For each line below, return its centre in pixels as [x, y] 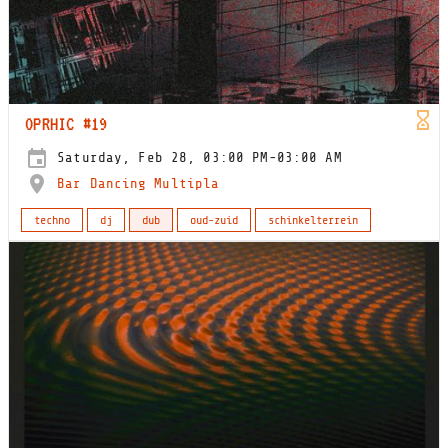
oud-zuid [214, 220]
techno [52, 220]
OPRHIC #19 [66, 124]
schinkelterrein [313, 220]
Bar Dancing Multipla [138, 183]
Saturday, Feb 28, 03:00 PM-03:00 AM [195, 158]
